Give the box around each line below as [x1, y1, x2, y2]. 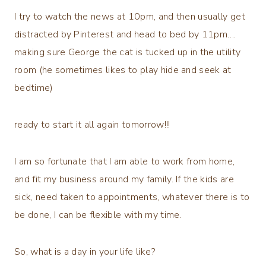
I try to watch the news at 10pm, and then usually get [14, 9, 245, 23]
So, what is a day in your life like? [14, 245, 156, 258]
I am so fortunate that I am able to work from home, [14, 154, 235, 168]
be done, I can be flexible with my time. [14, 208, 182, 221]
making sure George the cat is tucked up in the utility [14, 45, 241, 59]
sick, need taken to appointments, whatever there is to [14, 190, 250, 204]
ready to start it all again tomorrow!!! [14, 118, 170, 131]
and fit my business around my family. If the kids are [14, 172, 234, 186]
